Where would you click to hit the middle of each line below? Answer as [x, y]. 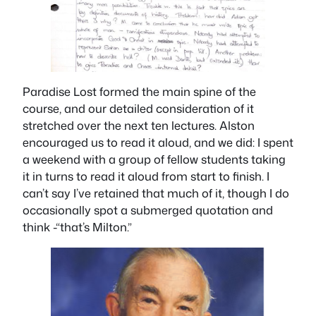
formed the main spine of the [176, 92]
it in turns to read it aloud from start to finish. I [146, 176]
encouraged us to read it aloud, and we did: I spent [158, 142]
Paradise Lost [60, 92]
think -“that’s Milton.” [77, 227]
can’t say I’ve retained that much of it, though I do [156, 193]
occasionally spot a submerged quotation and [148, 210]
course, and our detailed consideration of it [138, 109]
